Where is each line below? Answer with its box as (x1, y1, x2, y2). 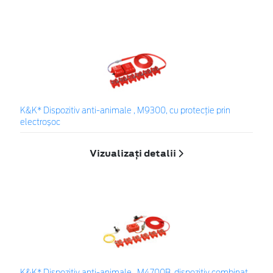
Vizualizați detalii (90, 147, 178, 160)
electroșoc (20, 118, 60, 127)
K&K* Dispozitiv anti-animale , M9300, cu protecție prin (20, 107, 230, 115)
